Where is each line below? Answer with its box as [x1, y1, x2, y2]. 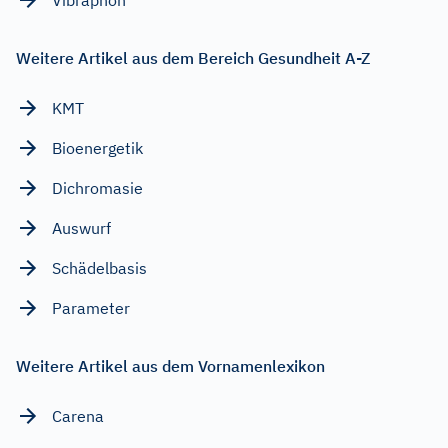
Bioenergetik [52, 137, 143, 158]
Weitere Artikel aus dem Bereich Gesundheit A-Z [16, 47, 370, 68]
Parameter [52, 297, 130, 318]
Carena [52, 405, 104, 426]
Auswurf [52, 217, 111, 238]
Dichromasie [52, 177, 143, 198]
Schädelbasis [52, 257, 147, 278]
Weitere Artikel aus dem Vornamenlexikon [16, 355, 325, 376]
